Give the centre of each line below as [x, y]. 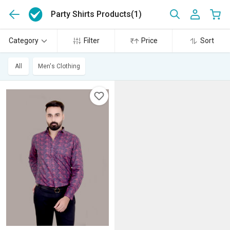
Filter [92, 41]
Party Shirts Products [91, 14]
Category [23, 41]
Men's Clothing [59, 66]
